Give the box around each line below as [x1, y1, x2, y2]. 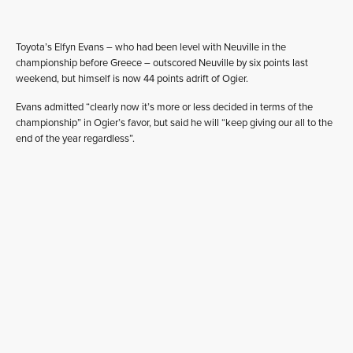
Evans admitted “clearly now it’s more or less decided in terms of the [16, 101, 313, 113]
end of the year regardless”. [16, 132, 135, 145]
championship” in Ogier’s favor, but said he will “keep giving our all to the [16, 117, 333, 129]
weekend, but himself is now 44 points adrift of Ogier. [16, 72, 248, 85]
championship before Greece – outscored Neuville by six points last [16, 57, 308, 69]
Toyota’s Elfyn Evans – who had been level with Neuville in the [16, 41, 286, 54]
